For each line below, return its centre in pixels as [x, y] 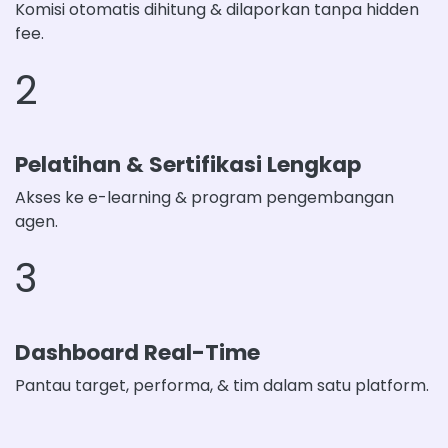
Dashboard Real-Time [137, 352]
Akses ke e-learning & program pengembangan [204, 197]
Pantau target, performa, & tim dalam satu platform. [222, 385]
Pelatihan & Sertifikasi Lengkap [188, 164]
